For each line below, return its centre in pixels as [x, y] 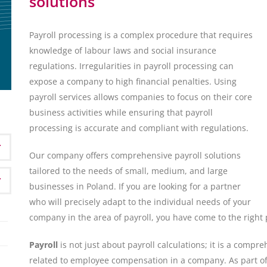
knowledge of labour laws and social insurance [123, 51]
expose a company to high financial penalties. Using [133, 82]
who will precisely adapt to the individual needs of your [140, 202]
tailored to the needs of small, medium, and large [128, 171]
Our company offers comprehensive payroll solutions [135, 156]
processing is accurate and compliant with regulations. [139, 128]
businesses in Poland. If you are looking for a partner [135, 187]
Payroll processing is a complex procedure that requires [141, 35]
